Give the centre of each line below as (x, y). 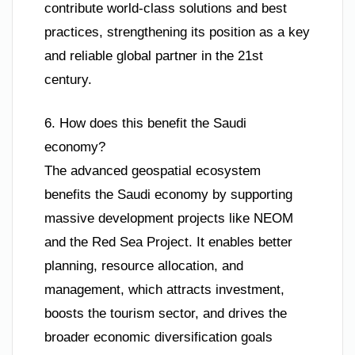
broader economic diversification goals (158, 338)
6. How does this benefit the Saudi (145, 124)
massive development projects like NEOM (169, 219)
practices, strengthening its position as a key (177, 32)
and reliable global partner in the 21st (154, 55)
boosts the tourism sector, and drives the (166, 314)
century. (68, 79)
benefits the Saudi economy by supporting (168, 195)
